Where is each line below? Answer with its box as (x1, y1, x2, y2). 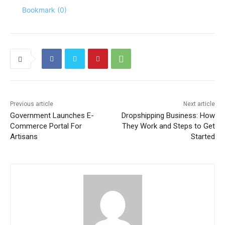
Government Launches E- (10, 111, 94, 121)
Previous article (10, 100, 53, 108)
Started (190, 132, 215, 142)
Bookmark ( (22, 6, 60, 15)
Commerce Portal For (10, 122, 82, 131)
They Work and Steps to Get (122, 122, 215, 131)
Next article (183, 100, 215, 108)
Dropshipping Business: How (121, 111, 215, 121)
